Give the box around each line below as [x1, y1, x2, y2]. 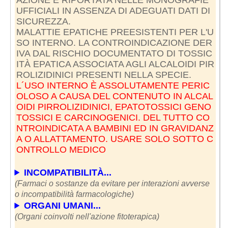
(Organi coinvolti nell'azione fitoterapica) [14, 212, 159, 221]
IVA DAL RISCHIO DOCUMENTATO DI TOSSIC [16, 48, 212, 59]
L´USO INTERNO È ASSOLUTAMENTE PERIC [16, 80, 210, 91]
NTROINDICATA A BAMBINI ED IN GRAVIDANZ [16, 123, 214, 133]
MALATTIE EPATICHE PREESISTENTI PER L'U [16, 26, 214, 37]
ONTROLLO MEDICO [16, 144, 106, 155]
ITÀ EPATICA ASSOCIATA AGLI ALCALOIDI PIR [16, 59, 214, 69]
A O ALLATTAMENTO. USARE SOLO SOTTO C [16, 133, 213, 144]
